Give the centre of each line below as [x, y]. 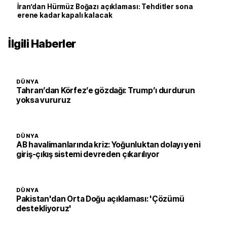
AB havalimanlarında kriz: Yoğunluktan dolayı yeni [108, 145]
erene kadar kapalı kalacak [65, 15]
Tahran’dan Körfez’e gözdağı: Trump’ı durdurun [106, 90]
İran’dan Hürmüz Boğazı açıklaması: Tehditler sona [105, 7]
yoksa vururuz [44, 100]
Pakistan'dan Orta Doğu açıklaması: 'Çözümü [100, 199]
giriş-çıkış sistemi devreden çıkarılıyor [88, 154]
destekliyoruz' [44, 209]
